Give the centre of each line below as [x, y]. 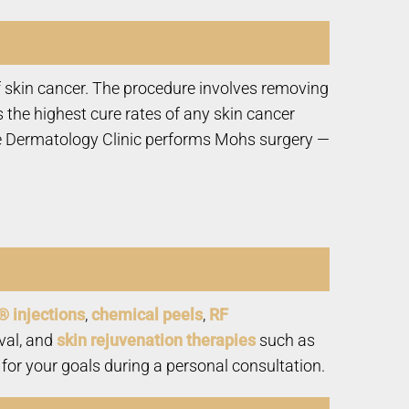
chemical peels [147, 315]
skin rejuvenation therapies [156, 340]
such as [285, 340]
